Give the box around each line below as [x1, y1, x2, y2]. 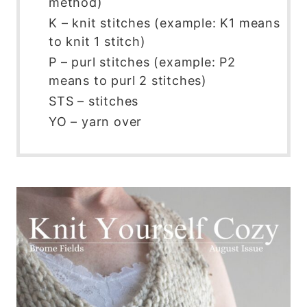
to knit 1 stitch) [49, 34, 146, 49]
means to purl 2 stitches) [49, 73, 208, 88]
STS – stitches [49, 94, 139, 109]
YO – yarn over [49, 114, 143, 130]
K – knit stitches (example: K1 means [49, 16, 280, 31]
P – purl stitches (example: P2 [49, 55, 236, 70]
